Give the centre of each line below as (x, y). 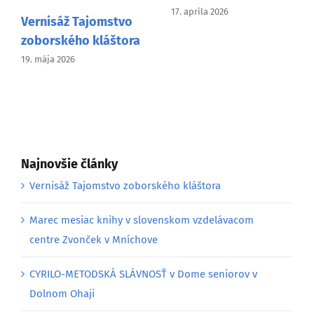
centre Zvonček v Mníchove (94, 239)
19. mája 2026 (47, 59)
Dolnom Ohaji (62, 293)
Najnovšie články (69, 164)
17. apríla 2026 (199, 12)
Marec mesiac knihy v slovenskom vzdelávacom (142, 220)
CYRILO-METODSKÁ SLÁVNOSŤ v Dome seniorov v (143, 274)
